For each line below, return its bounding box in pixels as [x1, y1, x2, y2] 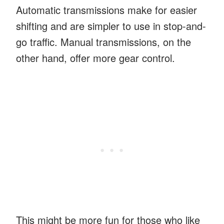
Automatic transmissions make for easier [16, 2, 197, 17]
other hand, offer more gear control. [16, 50, 175, 65]
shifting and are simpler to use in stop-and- [16, 18, 206, 33]
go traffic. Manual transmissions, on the [16, 34, 191, 49]
